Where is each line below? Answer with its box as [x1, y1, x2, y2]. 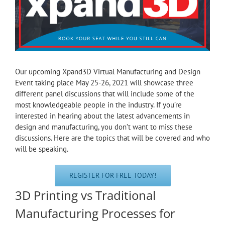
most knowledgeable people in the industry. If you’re [15, 100, 182, 110]
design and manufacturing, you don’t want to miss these [15, 122, 192, 132]
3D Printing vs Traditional [15, 187, 156, 204]
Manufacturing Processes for [15, 205, 175, 222]
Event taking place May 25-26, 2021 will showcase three [15, 78, 193, 88]
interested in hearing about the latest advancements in [15, 111, 190, 121]
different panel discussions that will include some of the [15, 89, 194, 99]
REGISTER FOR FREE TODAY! [69, 171, 156, 180]
